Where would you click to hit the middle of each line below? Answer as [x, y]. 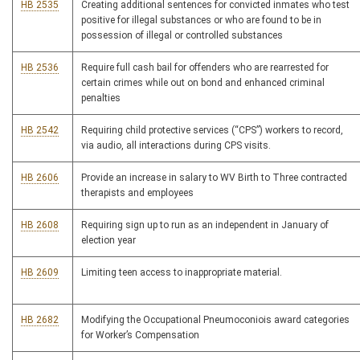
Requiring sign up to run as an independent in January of [205, 225]
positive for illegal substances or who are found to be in [201, 20]
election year [108, 241]
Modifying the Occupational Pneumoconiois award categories [215, 320]
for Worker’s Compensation [140, 335]
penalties [101, 98]
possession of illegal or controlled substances [182, 36]
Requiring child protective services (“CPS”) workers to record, [212, 131]
